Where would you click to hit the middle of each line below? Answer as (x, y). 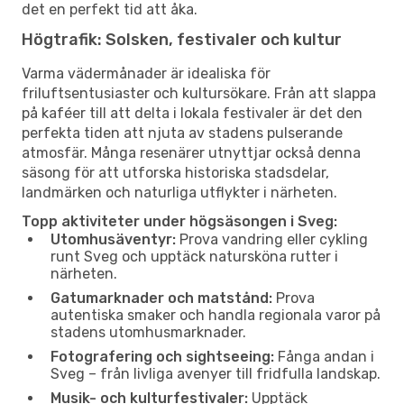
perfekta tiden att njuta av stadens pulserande (182, 133)
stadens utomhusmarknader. (148, 332)
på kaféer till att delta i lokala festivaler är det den (192, 113)
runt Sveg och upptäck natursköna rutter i (194, 256)
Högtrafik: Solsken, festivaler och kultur (182, 39)
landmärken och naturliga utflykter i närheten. (179, 192)
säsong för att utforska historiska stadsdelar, (175, 172)
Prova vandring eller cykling (272, 239)
